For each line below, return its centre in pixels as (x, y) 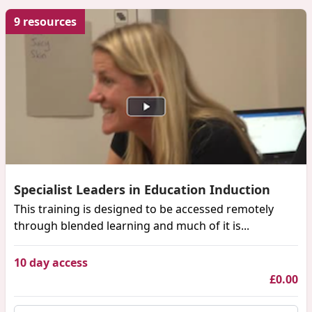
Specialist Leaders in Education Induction (142, 189)
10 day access (51, 262)
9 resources (45, 21)
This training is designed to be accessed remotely (144, 209)
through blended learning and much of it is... (132, 225)
